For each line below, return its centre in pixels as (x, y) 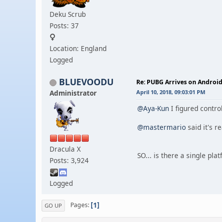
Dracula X (65, 149)
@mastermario (162, 127)
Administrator (73, 93)
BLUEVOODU (86, 82)
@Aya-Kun (153, 108)
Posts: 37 (64, 25)
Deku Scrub (68, 14)
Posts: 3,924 (69, 160)
